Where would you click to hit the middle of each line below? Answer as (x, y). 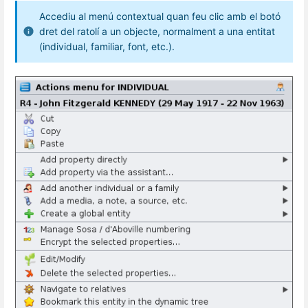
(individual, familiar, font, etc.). (107, 47)
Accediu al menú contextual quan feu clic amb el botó (160, 16)
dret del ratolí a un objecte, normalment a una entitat (157, 32)
